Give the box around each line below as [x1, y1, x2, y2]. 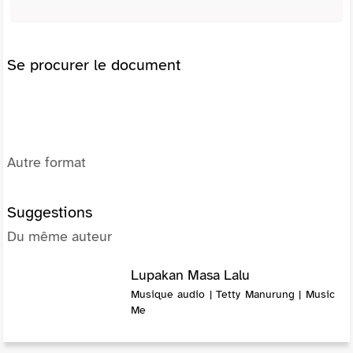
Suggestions [7, 202, 92, 222]
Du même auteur [7, 227, 112, 245]
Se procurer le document [7, 54, 180, 75]
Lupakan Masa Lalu [130, 266, 250, 284]
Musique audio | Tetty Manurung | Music [130, 287, 335, 301]
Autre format [7, 153, 86, 171]
